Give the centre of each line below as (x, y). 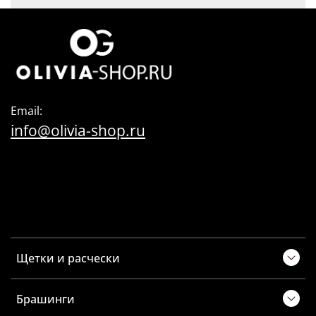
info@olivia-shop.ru (78, 130)
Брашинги (45, 299)
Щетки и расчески (68, 258)
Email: (26, 110)
